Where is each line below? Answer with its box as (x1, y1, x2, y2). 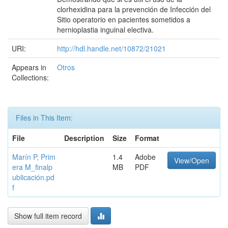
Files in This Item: (16, 112, 73, 123)
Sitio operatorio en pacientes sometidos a (57, 14, 190, 24)
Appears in (12, 62, 46, 72)
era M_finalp (12, 162, 52, 172)
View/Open (174, 155, 209, 165)
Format (135, 133, 159, 143)
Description (64, 133, 104, 143)
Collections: (12, 72, 49, 82)
